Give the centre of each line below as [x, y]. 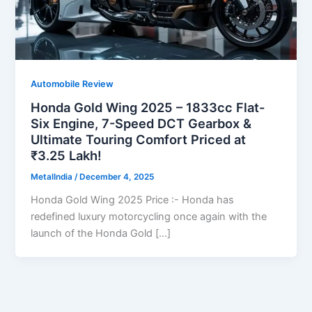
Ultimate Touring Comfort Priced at [139, 140]
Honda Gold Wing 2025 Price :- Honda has [133, 200]
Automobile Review [72, 84]
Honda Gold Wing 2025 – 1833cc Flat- [148, 108]
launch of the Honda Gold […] [101, 234]
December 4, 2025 [117, 177]
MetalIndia [53, 177]
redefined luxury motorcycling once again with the [149, 217]
